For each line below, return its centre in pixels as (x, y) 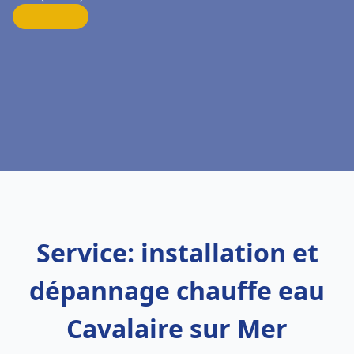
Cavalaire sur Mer (177, 328)
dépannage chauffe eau (177, 290)
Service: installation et (177, 252)
